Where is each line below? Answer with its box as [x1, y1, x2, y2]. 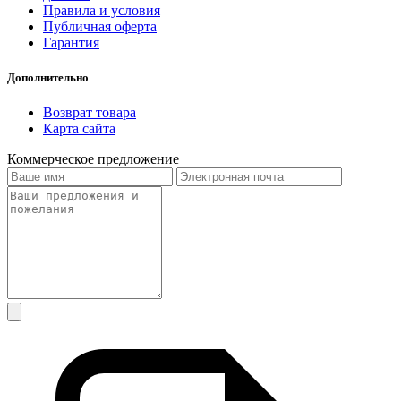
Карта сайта [43, 121, 115, 137]
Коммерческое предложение [7, 151, 179, 167]
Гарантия [43, 34, 99, 50]
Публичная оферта [43, 18, 157, 34]
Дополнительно [7, 71, 89, 85]
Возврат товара [43, 105, 136, 121]
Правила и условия [43, 2, 160, 18]
